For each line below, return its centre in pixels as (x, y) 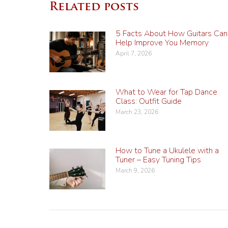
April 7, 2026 (134, 53)
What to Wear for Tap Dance (166, 92)
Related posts (94, 7)
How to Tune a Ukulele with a (167, 150)
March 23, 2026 (137, 112)
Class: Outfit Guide (149, 101)
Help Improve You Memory (162, 42)
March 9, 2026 (135, 170)
